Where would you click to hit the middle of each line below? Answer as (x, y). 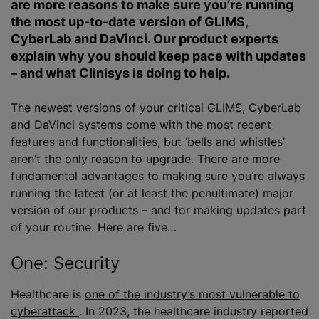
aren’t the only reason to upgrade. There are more (145, 159)
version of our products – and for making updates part (158, 210)
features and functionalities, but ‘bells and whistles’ (148, 142)
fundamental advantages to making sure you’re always (158, 176)
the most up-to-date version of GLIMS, (129, 22)
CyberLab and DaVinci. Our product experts (145, 39)
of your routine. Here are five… (94, 227)
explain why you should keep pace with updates (158, 56)
